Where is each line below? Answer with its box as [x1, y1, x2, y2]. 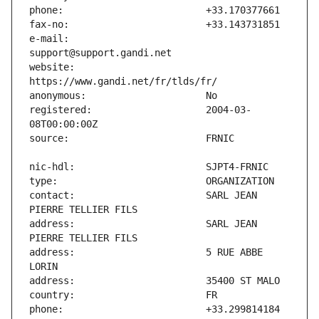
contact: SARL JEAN [29, 189, 257, 202]
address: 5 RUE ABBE [29, 246, 263, 258]
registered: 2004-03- [29, 104, 251, 116]
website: [29, 61, 75, 73]
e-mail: [29, 33, 69, 45]
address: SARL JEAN [29, 218, 257, 230]
